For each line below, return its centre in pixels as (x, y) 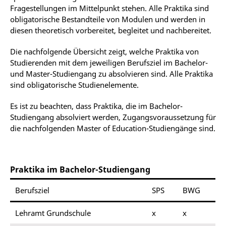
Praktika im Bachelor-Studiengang (80, 169)
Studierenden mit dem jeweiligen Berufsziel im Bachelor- (109, 62)
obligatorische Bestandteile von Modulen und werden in (108, 19)
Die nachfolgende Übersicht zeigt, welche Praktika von (104, 51)
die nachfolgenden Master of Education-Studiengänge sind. (113, 128)
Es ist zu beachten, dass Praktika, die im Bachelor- (96, 106)
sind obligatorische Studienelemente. (74, 84)
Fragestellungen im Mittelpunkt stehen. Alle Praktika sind (109, 8)
